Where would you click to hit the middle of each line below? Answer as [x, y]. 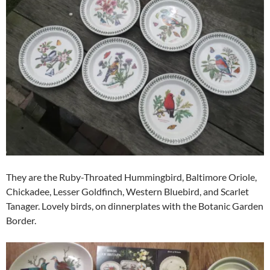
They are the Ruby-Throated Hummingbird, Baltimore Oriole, [131, 177]
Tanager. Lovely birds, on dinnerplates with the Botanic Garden [135, 206]
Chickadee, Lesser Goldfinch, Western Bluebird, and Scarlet [127, 191]
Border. [21, 220]
